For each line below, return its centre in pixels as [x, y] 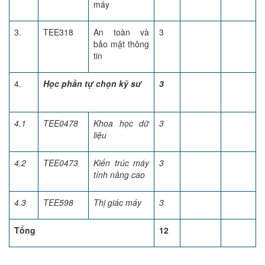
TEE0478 [61, 123]
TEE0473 [61, 163]
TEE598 [58, 202]
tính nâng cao [119, 174]
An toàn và [121, 32]
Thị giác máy [117, 202]
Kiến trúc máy [121, 163]
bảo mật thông [121, 44]
